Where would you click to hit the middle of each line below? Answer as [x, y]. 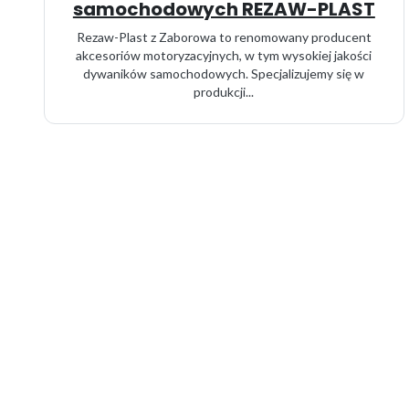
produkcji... [224, 92]
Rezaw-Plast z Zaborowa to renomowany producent [224, 37]
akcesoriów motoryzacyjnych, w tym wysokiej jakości [224, 55]
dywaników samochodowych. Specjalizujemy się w [224, 73]
